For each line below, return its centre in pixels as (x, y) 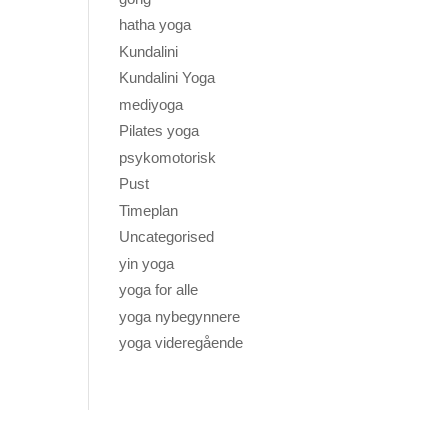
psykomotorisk (168, 157)
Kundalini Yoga (167, 78)
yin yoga (147, 263)
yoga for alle (159, 290)
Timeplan (149, 210)
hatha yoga (155, 25)
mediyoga (151, 104)
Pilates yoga (159, 131)
